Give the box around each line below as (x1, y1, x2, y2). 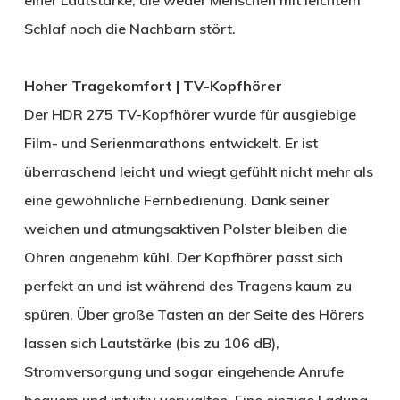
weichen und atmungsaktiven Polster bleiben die (23, 220, 347, 238)
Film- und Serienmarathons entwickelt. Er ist (23, 134, 318, 153)
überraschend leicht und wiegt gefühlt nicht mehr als (23, 162, 373, 181)
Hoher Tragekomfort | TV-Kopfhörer (23, 77, 282, 96)
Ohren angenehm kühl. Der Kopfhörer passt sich (23, 248, 343, 267)
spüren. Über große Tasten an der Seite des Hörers (23, 305, 364, 324)
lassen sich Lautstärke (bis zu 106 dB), (23, 334, 279, 353)
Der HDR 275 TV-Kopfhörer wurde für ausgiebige (23, 105, 356, 124)
